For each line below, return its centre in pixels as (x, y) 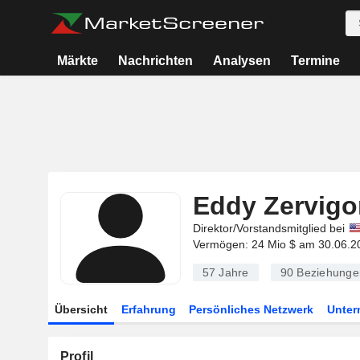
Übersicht (81, 309)
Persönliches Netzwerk (252, 309)
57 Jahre (225, 272)
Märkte (78, 61)
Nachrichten (156, 61)
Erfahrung (148, 309)
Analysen (241, 61)
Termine (315, 61)
